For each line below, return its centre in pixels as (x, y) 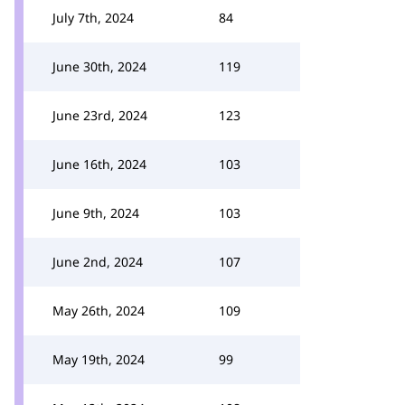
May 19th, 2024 (99, 359)
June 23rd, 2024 (100, 115)
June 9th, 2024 (96, 213)
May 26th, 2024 (99, 311)
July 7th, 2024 (93, 18)
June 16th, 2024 (99, 164)
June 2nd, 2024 (98, 262)
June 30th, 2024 (99, 66)
